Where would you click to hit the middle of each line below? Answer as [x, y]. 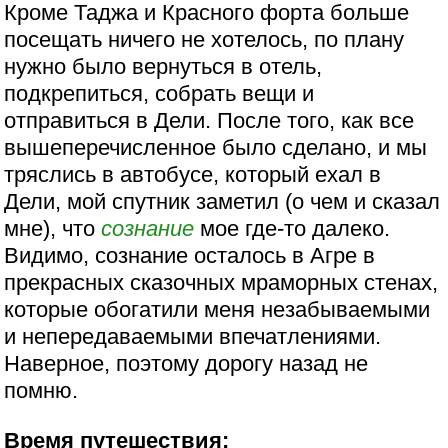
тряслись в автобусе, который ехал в [193, 175]
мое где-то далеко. [292, 229]
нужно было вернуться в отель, [163, 67]
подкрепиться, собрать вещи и [159, 94]
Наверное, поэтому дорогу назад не [186, 364]
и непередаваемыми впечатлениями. [193, 337]
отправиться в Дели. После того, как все [209, 121]
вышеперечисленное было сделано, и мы [216, 148]
